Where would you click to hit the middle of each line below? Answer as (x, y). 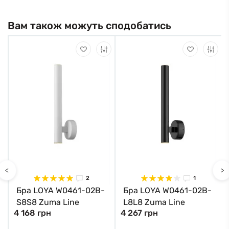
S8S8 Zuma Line (48, 202)
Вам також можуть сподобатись (89, 26)
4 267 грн (139, 213)
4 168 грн (32, 213)
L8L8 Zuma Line (154, 202)
